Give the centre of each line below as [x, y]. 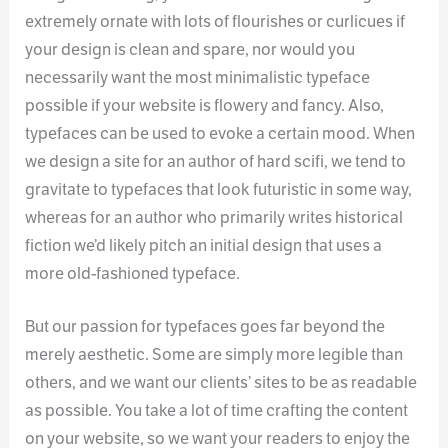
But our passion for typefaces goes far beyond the [205, 326]
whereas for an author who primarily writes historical [214, 218]
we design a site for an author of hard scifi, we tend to [216, 162]
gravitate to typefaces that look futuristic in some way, [219, 190]
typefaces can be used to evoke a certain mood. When [220, 134]
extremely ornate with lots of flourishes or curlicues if [215, 22]
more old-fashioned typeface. [133, 274]
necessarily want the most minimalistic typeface [198, 78]
